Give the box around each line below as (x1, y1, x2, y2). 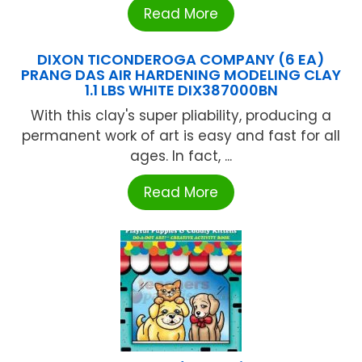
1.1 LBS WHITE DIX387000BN (84, 80, 278, 101)
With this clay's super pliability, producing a (31, 106, 331, 126)
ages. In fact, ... (130, 146, 232, 166)
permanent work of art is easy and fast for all (22, 126, 340, 146)
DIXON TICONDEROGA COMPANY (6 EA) (37, 49, 325, 70)
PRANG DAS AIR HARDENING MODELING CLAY (21, 65, 341, 86)
